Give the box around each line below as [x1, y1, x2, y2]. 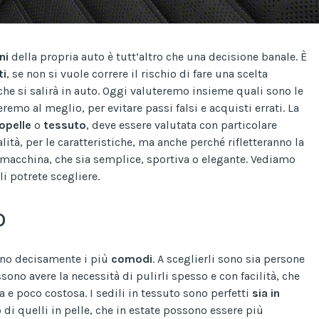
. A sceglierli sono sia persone [152, 251, 305, 266]
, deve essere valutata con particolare [86, 117, 277, 132]
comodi [111, 251, 152, 266]
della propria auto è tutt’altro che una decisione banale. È [9, 49, 307, 63]
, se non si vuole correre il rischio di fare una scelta [6, 66, 268, 80]
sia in [252, 286, 280, 300]
